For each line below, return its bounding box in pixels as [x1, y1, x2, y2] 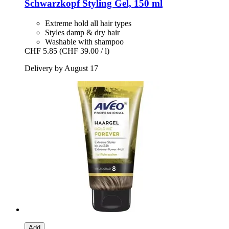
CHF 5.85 [25, 47, 57, 56]
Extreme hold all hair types [45, 19, 131, 28]
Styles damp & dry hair [45, 28, 120, 37]
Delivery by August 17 [25, 64, 98, 73]
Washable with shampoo [45, 37, 124, 47]
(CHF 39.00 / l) [59, 47, 109, 56]
